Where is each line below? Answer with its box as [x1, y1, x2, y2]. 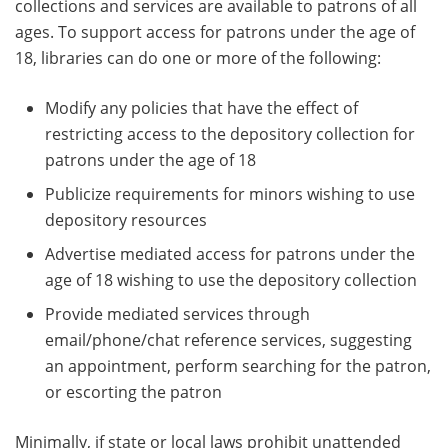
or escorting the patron [45, 380, 222, 403]
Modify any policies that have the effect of [45, 96, 358, 119]
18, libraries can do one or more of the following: [15, 46, 381, 69]
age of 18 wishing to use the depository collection [45, 268, 417, 291]
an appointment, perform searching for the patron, [45, 354, 431, 377]
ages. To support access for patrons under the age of [15, 20, 415, 43]
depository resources [45, 208, 207, 231]
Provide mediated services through [45, 302, 310, 325]
